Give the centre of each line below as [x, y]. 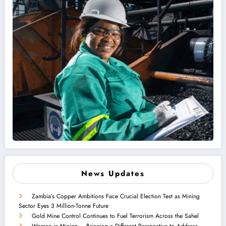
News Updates [113, 173]
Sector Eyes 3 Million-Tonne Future [64, 206]
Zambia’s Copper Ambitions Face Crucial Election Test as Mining [116, 196]
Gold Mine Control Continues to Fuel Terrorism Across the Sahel [115, 216]
